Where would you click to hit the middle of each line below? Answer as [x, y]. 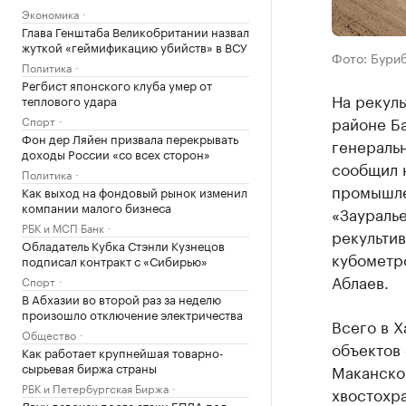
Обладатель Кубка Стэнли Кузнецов [123, 245]
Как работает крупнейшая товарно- [123, 352]
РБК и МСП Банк [63, 227]
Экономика [50, 13]
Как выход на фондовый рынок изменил [135, 191]
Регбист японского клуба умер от [117, 84]
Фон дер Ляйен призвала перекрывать [130, 138]
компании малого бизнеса [97, 207]
